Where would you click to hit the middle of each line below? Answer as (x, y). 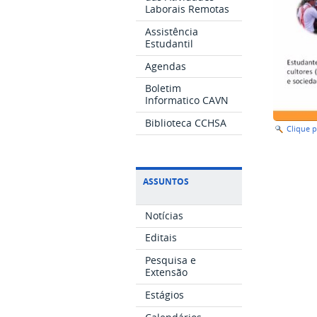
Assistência (172, 31)
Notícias (165, 215)
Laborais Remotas (188, 9)
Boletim (163, 88)
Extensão (167, 272)
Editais (161, 238)
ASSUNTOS (166, 181)
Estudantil (169, 43)
